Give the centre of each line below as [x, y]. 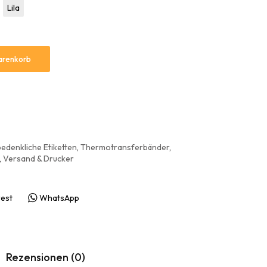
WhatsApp [59, 198]
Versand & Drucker [38, 158]
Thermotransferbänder [125, 147]
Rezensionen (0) [46, 257]
